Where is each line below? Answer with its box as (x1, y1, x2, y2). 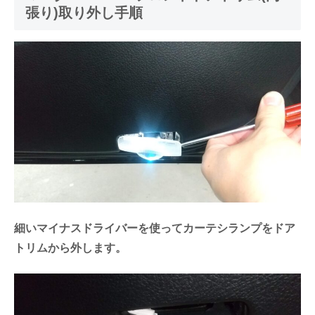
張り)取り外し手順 (25, 4, 143, 20)
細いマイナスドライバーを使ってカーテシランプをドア (14, 221, 295, 234)
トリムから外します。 (14, 241, 127, 254)
